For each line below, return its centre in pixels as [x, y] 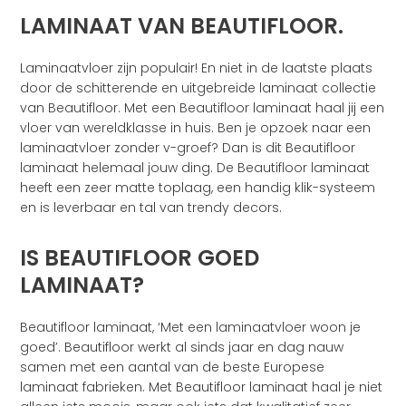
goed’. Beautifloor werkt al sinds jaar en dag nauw [182, 348]
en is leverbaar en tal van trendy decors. [151, 208]
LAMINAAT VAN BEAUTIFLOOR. [182, 26]
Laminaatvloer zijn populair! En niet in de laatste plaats [197, 68]
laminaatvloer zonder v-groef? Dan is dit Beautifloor [188, 148]
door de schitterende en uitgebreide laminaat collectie [198, 88]
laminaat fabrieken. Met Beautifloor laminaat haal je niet [202, 387]
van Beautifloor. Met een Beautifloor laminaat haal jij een [203, 108]
